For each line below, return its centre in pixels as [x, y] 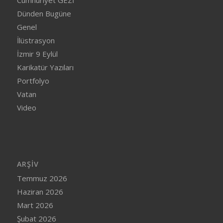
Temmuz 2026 [42, 178]
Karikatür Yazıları [45, 67]
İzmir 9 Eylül [37, 54]
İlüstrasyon [36, 41]
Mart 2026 [35, 205]
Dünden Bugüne [44, 14]
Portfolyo [33, 81]
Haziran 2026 [40, 192]
